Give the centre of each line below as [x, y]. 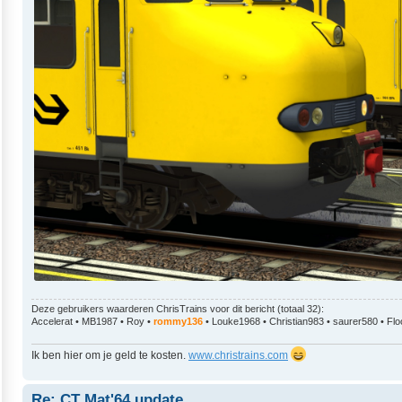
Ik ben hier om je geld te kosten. [110, 356]
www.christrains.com [238, 356]
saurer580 [355, 321]
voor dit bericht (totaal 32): [266, 308]
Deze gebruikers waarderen [94, 308]
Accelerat [52, 321]
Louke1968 [236, 321]
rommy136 [178, 321]
